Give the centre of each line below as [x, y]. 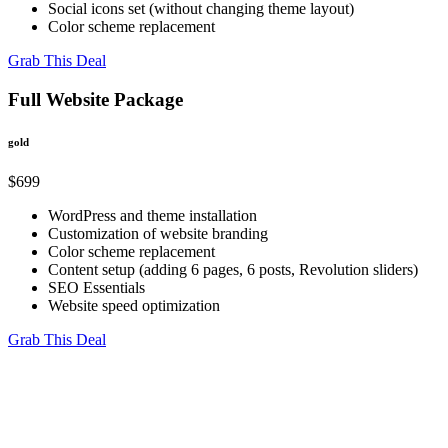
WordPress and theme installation [152, 216]
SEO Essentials [96, 288]
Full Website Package [95, 100]
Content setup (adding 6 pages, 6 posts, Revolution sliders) [233, 270]
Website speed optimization [134, 306]
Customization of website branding [158, 234]
